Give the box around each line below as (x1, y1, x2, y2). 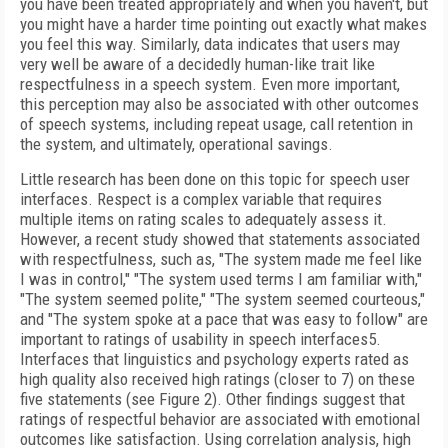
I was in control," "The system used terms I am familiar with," (20, 269, 422, 289)
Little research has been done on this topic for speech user (20, 169, 410, 189)
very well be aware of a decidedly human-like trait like (20, 54, 375, 74)
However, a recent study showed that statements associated (20, 229, 420, 249)
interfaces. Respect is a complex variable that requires (20, 189, 382, 209)
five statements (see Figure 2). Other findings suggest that (20, 389, 405, 409)
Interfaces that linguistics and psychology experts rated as (20, 349, 409, 369)
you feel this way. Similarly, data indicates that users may (20, 34, 400, 54)
